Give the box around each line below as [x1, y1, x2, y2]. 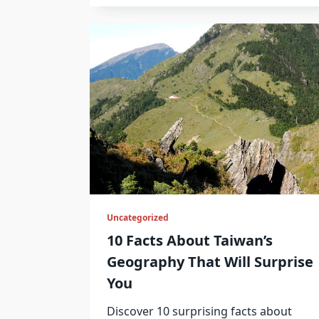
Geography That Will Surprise [107, 252, 313, 272]
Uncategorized [107, 211, 169, 224]
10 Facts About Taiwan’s [107, 231, 273, 251]
